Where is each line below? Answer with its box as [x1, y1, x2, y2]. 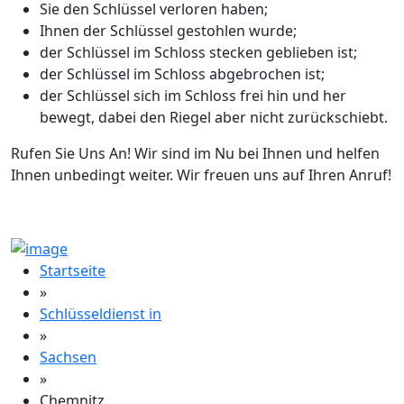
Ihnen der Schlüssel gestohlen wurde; [40, 20, 297, 41]
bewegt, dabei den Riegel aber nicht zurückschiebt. [40, 106, 388, 127]
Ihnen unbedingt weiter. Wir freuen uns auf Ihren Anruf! [11, 164, 391, 185]
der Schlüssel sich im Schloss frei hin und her [40, 85, 346, 106]
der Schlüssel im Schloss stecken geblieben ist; [40, 41, 357, 62]
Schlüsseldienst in [40, 303, 161, 324]
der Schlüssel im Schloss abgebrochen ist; [40, 63, 325, 84]
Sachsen [40, 346, 96, 367]
